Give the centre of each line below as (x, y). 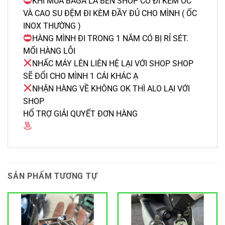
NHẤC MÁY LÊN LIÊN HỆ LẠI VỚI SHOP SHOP (113, 63)
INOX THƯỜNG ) (52, 26)
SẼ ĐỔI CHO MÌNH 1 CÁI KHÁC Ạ (81, 76)
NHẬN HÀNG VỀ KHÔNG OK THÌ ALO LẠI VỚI (111, 88)
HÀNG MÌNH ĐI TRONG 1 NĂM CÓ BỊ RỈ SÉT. (110, 38)
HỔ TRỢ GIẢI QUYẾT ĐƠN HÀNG (80, 114)
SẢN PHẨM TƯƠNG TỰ (52, 176)
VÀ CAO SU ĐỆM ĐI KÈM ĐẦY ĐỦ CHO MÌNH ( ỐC (110, 13)
